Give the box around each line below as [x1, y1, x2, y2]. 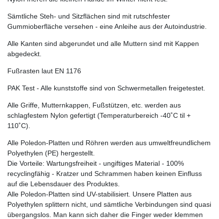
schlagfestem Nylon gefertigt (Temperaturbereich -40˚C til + [7, 111, 191, 120]
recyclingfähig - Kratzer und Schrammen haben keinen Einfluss [7, 170, 202, 178]
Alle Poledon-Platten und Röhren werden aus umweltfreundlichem [7, 139, 211, 147]
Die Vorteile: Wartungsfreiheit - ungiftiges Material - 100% [7, 159, 184, 168]
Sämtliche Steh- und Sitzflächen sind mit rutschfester [7, 12, 170, 21]
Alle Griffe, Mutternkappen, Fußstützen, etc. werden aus [7, 101, 181, 109]
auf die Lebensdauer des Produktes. [7, 180, 120, 188]
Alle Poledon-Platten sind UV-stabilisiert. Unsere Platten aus [7, 190, 192, 198]
